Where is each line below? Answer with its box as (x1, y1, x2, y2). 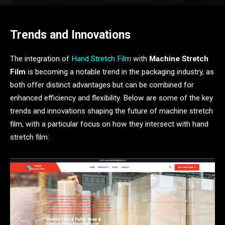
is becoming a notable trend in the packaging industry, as (26, 67, 214, 77)
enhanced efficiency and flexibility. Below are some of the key (10, 93, 213, 103)
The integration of (10, 54, 71, 64)
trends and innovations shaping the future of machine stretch (10, 106, 213, 116)
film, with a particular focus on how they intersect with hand (10, 120, 208, 129)
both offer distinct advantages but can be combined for (10, 80, 194, 90)
